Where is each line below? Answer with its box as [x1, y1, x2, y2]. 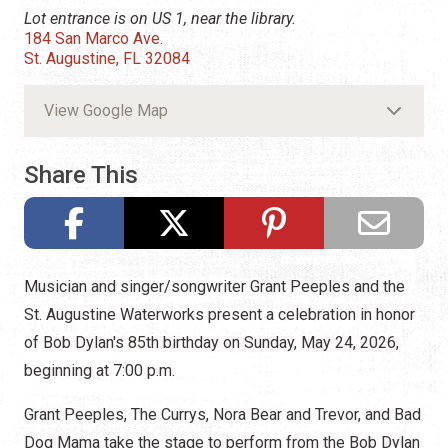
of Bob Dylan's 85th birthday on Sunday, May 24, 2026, [24, 332, 399, 352]
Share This [24, 160, 138, 189]
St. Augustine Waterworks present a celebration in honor [24, 304, 415, 324]
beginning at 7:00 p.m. [24, 360, 175, 380]
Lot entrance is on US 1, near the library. [24, 8, 296, 28]
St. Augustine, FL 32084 [24, 48, 190, 68]
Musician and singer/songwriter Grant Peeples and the [24, 276, 405, 296]
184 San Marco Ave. [24, 28, 163, 48]
